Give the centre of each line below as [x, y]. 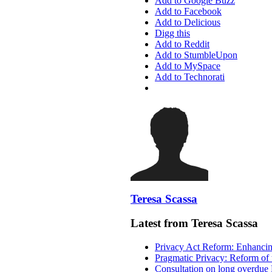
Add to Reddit [182, 44]
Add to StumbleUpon [196, 55]
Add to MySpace [188, 66]
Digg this [172, 33]
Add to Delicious [188, 22]
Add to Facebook [188, 12]
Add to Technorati [190, 77]
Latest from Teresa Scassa [194, 223]
